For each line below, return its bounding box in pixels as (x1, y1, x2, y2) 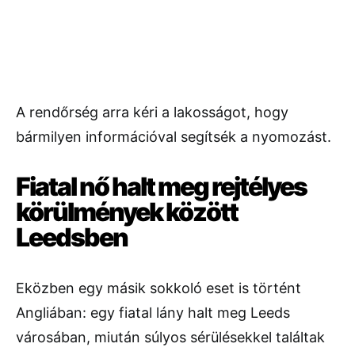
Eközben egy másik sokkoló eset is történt (16, 280, 301, 297)
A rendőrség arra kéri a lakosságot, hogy (16, 104, 288, 121)
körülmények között (16, 197, 238, 228)
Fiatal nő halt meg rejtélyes (16, 171, 307, 203)
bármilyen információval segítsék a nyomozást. (16, 128, 331, 146)
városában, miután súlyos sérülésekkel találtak (16, 329, 325, 346)
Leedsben (16, 222, 128, 254)
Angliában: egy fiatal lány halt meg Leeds (16, 304, 290, 322)
